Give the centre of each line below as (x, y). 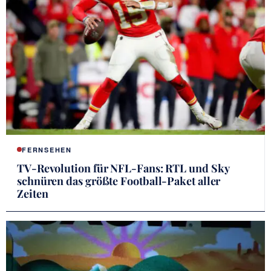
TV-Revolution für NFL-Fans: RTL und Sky (123, 168)
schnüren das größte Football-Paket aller (119, 181)
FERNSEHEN (47, 149)
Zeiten (33, 193)
